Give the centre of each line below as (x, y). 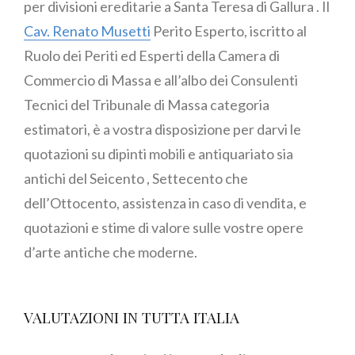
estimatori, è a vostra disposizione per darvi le (162, 130)
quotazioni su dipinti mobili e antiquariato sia (158, 154)
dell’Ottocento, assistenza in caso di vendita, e (166, 203)
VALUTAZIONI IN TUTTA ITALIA (132, 317)
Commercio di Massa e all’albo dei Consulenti (161, 80)
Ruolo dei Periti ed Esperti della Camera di (152, 56)
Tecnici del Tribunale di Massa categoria (147, 105)
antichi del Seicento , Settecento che (136, 179)
